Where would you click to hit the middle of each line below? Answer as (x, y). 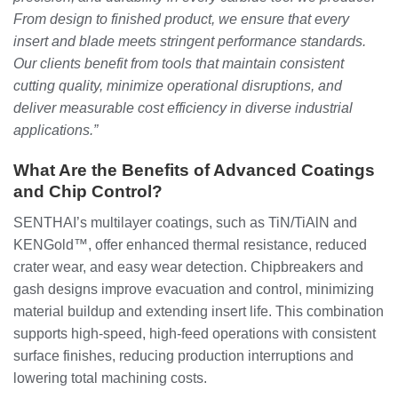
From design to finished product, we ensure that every (181, 20)
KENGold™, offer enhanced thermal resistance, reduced (190, 244)
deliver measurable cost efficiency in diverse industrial (183, 108)
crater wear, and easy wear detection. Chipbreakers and (188, 267)
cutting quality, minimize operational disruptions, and (178, 86)
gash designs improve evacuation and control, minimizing (194, 289)
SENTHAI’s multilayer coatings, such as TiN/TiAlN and (185, 222)
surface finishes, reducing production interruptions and (183, 355)
